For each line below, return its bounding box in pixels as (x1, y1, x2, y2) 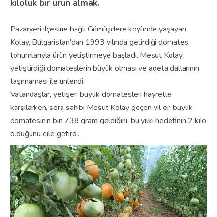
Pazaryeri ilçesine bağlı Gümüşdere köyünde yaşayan (10, 23, 186, 34)
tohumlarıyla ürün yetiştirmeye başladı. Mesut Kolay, (10, 49, 184, 61)
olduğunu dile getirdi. (10, 128, 79, 139)
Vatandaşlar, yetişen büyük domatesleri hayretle (10, 89, 171, 100)
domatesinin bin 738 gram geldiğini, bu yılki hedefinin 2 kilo (10, 115, 206, 126)
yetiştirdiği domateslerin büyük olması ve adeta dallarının (10, 62, 199, 74)
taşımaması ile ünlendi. (10, 76, 85, 87)
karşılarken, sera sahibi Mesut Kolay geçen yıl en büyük (10, 102, 193, 113)
